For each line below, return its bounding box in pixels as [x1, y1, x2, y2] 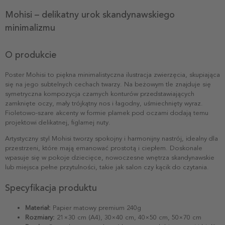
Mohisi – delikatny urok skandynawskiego [5, 9, 175, 20]
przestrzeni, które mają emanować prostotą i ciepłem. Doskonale [5, 144, 202, 152]
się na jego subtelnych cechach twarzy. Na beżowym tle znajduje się [5, 80, 211, 88]
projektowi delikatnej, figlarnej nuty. [5, 118, 110, 127]
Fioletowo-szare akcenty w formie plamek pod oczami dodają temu [5, 108, 208, 117]
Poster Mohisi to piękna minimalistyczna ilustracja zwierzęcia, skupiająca [5, 70, 220, 79]
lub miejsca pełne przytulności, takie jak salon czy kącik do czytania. [5, 163, 209, 171]
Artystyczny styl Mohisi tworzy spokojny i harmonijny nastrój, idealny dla [5, 134, 218, 143]
